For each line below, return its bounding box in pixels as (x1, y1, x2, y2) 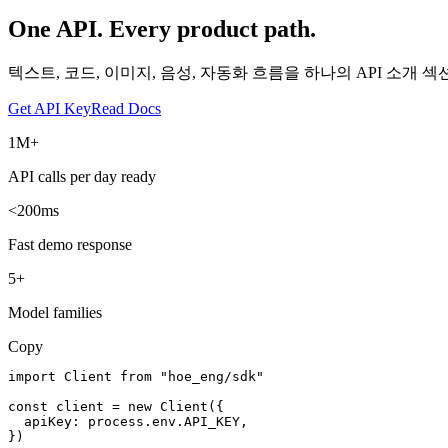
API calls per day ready (8, 167, 156, 185)
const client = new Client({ (8, 398, 224, 414)
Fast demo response (8, 235, 132, 253)
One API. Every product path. (8, 15, 316, 42)
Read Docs (91, 99, 161, 117)
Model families (8, 303, 102, 321)
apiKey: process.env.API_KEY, (8, 413, 248, 429)
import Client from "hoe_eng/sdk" (8, 368, 264, 384)
